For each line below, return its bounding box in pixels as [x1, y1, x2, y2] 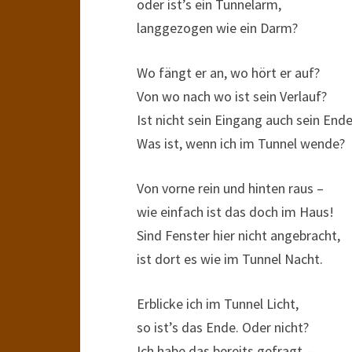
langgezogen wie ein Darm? [137, 19, 298, 37]
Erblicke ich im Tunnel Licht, [137, 295, 299, 313]
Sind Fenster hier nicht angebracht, [137, 226, 340, 244]
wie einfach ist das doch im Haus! [137, 203, 334, 221]
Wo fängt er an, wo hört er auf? [137, 64, 320, 82]
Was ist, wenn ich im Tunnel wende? [137, 134, 345, 152]
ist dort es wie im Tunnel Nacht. [137, 250, 323, 268]
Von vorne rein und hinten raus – [137, 179, 324, 197]
